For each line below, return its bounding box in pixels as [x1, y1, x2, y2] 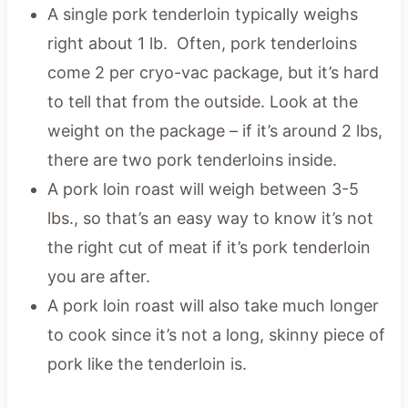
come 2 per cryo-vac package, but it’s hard [46, 63, 379, 83]
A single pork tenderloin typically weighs [46, 5, 358, 25]
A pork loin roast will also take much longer [46, 296, 379, 316]
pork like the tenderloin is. [46, 354, 247, 374]
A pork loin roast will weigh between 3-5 [46, 179, 359, 199]
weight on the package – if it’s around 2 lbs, [46, 121, 382, 141]
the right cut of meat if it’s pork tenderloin [46, 238, 371, 258]
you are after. [46, 267, 150, 287]
